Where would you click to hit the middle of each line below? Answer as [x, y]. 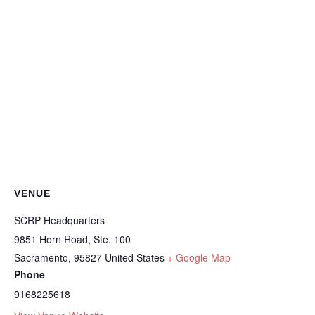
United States [135, 257]
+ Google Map [199, 257]
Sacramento [41, 257]
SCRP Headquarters [59, 220]
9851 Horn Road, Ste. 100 [72, 239]
